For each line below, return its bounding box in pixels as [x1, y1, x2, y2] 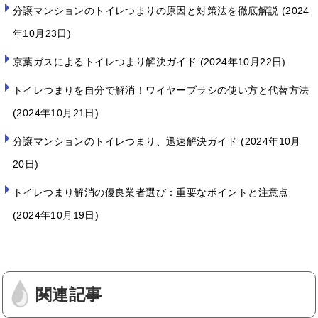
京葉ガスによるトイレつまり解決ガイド [13, 55, 200, 67]
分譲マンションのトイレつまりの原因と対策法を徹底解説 [13, 4, 282, 16]
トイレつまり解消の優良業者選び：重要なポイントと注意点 [13, 186, 289, 198]
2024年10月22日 [204, 55, 283, 67]
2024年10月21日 [16, 106, 95, 119]
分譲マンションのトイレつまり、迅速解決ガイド [13, 135, 241, 147]
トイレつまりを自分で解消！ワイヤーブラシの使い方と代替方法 [13, 84, 309, 96]
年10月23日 [13, 27, 67, 39]
